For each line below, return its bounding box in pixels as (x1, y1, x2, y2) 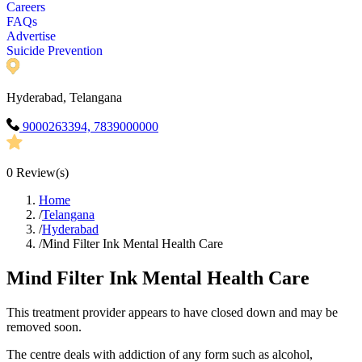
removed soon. (6, 320, 82, 335)
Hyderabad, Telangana (6, 90, 122, 105)
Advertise (6, 29, 56, 44)
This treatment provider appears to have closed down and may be (6, 305, 338, 320)
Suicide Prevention (6, 44, 103, 58)
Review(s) (13, 166, 69, 180)
